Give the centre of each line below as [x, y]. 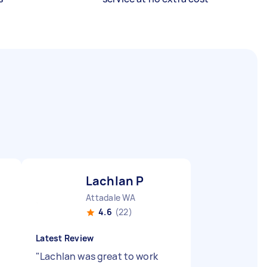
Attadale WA [111, 198]
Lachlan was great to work [99, 256]
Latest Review [65, 238]
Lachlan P [115, 181]
